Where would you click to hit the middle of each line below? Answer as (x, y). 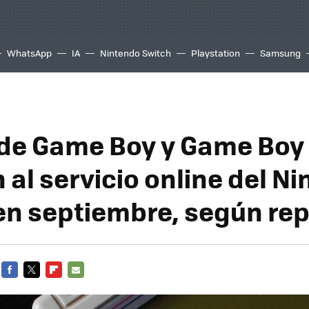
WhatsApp (29, 53)
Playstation (216, 53)
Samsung (280, 53)
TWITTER (43, 286)
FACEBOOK (24, 286)
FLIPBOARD (70, 286)
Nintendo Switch (136, 53)
